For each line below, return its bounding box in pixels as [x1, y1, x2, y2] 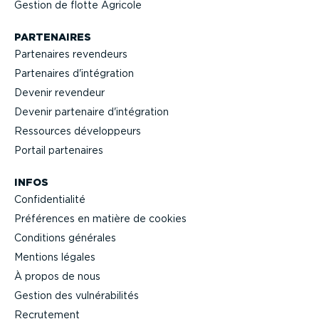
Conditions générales [14, 232, 116, 244]
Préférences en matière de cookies [14, 213, 187, 225]
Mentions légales [14, 251, 95, 263]
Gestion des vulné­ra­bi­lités [14, 290, 139, 302]
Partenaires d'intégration [14, 68, 134, 80]
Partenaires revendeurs [14, 48, 127, 61]
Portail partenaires [14, 145, 103, 157]
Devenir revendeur [14, 87, 105, 99]
